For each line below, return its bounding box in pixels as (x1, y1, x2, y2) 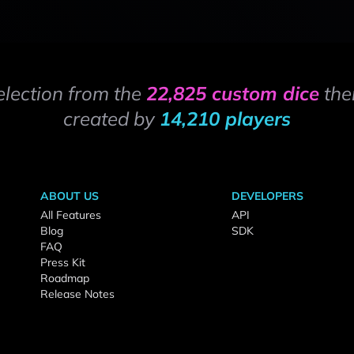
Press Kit (40, 255, 85, 269)
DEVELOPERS (231, 189, 303, 203)
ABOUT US (40, 189, 99, 203)
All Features (40, 208, 101, 222)
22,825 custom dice (145, 81, 319, 105)
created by (63, 107, 160, 130)
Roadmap (40, 271, 89, 285)
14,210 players (160, 107, 291, 130)
